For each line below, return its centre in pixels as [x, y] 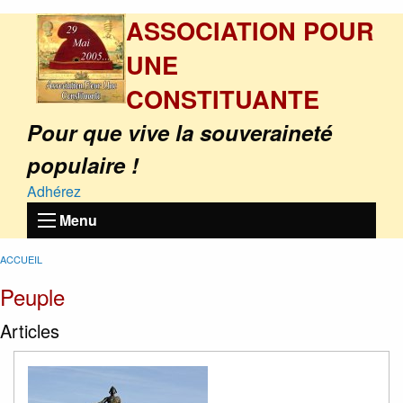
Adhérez [54, 191]
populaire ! [83, 165]
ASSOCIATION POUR [250, 30]
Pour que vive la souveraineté [179, 132]
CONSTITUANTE [223, 99]
